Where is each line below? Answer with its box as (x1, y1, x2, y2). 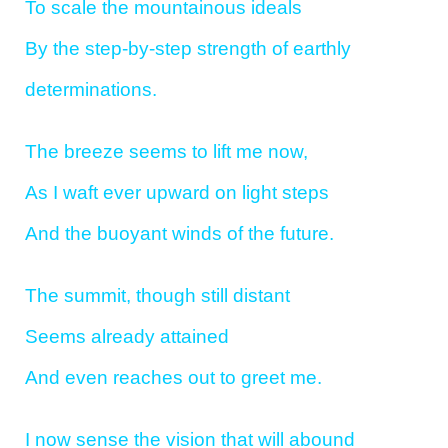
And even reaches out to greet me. (25, 366, 322, 388)
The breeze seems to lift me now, (25, 140, 308, 162)
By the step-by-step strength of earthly (25, 38, 351, 60)
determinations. (25, 79, 157, 101)
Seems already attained (25, 325, 229, 347)
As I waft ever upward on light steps (25, 181, 329, 203)
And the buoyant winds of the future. (25, 222, 334, 244)
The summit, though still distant (25, 284, 290, 306)
